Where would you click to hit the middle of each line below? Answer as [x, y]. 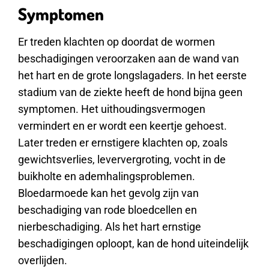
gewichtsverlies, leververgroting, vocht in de [122, 160]
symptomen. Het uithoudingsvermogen [112, 109]
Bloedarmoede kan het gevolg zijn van [108, 193]
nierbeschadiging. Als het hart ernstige [110, 227]
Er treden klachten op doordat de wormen [116, 42]
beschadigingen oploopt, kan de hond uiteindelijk [133, 244]
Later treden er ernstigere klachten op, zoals [123, 143]
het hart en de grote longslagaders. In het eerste [132, 76]
